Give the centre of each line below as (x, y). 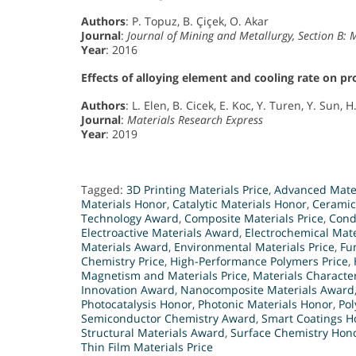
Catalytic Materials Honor (240, 203)
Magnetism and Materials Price (164, 275)
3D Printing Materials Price (197, 189)
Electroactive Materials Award (160, 232)
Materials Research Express (195, 119)
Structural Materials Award (153, 332)
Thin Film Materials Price (147, 346)
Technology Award (130, 218)
